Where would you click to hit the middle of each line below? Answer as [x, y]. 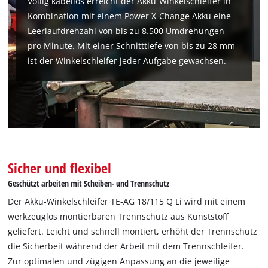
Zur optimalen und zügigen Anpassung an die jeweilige [119, 261]
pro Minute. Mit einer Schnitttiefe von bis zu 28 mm [132, 46]
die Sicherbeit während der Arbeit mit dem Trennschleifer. [126, 246]
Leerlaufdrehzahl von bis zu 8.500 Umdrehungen [126, 31]
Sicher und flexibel [60, 167]
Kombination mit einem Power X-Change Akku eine [130, 16]
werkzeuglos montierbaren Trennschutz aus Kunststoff [118, 216]
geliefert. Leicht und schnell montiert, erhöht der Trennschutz [133, 231]
